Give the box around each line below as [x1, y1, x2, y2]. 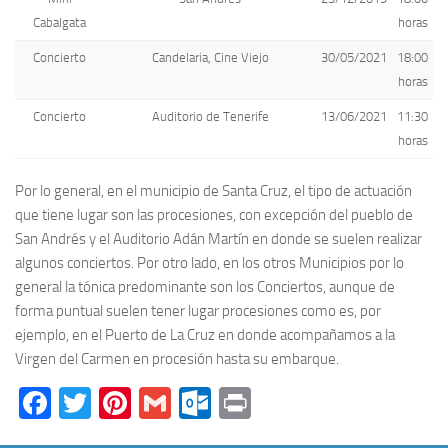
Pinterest [131, 383, 254, 422]
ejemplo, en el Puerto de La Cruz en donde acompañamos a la [15, 325, 395, 344]
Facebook [51, 383, 180, 422]
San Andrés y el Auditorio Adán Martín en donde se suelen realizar [15, 229, 422, 248]
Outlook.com [211, 383, 381, 422]
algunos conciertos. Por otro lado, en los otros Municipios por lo [15, 253, 404, 272]
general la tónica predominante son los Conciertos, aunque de [15, 277, 395, 296]
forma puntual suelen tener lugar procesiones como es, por [15, 301, 381, 320]
